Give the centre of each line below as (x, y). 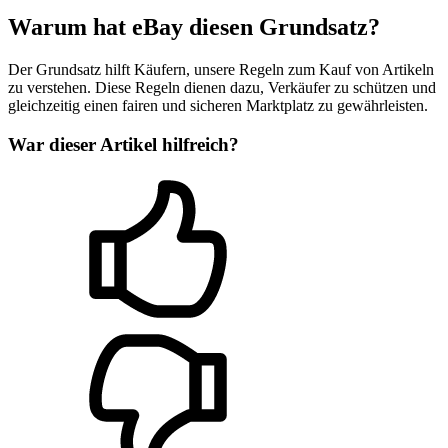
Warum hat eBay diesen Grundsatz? (194, 27)
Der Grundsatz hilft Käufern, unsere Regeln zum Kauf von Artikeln (221, 69)
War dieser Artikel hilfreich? (123, 144)
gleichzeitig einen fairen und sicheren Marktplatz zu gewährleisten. (218, 105)
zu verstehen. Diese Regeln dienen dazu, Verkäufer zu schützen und (222, 87)
